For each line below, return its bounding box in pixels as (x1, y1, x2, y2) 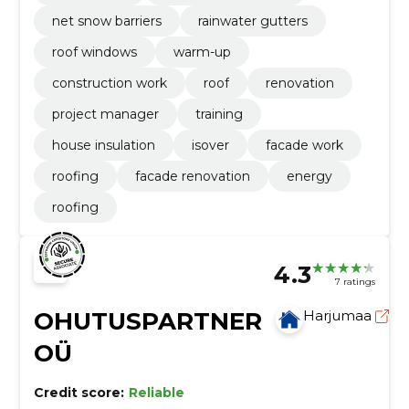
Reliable (128, 383, 184, 401)
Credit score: (33, 383, 124, 401)
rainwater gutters (197, 12, 308, 29)
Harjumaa (302, 306, 375, 324)
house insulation (51, 136, 155, 153)
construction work (51, 74, 167, 91)
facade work (265, 136, 343, 153)
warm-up (173, 43, 231, 60)
